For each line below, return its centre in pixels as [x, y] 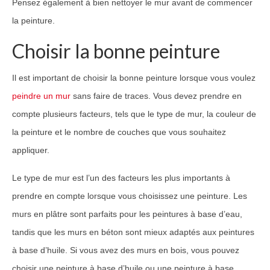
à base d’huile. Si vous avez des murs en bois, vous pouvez [126, 250]
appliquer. [31, 150]
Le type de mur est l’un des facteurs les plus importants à [121, 177]
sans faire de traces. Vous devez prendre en [156, 96]
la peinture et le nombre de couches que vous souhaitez [119, 132]
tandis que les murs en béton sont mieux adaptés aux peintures [133, 232]
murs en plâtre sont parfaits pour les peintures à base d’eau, [127, 214]
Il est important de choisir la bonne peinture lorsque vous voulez [134, 77]
